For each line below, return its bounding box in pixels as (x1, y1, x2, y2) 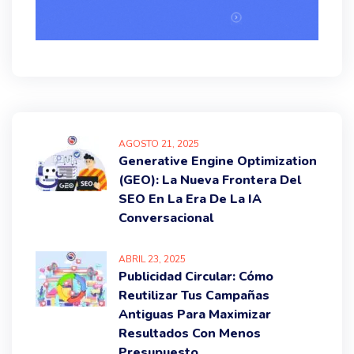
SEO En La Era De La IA (119, 190, 262, 208)
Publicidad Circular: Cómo (119, 267, 273, 285)
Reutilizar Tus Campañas (119, 286, 269, 304)
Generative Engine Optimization (119, 152, 317, 170)
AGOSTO (119, 137, 161, 150)
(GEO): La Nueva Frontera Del (119, 171, 301, 189)
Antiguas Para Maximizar (119, 305, 271, 323)
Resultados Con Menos (119, 324, 261, 342)
